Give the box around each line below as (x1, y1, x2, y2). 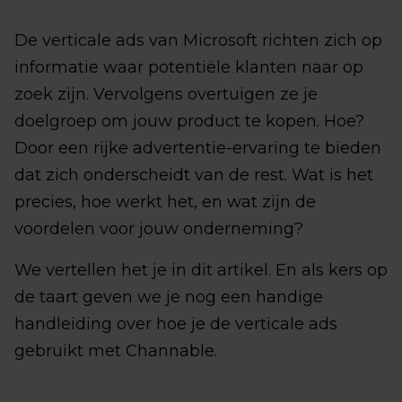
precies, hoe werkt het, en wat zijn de (14, 192, 316, 212)
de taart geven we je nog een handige (14, 287, 323, 307)
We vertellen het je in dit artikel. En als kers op (14, 260, 388, 280)
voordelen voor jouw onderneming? (14, 219, 303, 239)
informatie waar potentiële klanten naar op (14, 57, 363, 77)
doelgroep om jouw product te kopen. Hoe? (14, 111, 364, 131)
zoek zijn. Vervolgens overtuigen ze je (14, 84, 318, 104)
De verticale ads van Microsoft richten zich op (14, 31, 382, 50)
